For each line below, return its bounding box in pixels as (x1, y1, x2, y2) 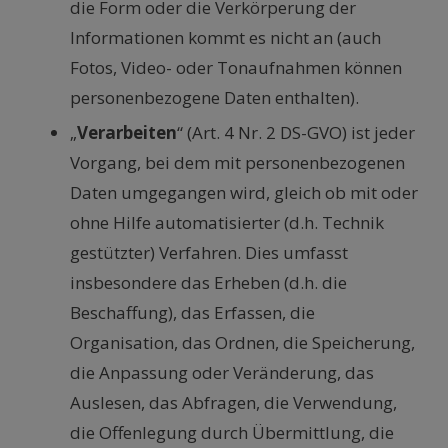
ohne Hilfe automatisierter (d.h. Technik (70, 211, 384, 235)
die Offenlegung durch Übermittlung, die (70, 421, 394, 445)
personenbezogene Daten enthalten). (70, 86, 359, 110)
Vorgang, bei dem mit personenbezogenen (70, 151, 405, 175)
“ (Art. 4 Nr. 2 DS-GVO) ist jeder (177, 121, 415, 145)
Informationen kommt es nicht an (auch (70, 26, 381, 50)
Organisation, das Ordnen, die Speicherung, (70, 331, 415, 355)
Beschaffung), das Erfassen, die (70, 301, 315, 325)
